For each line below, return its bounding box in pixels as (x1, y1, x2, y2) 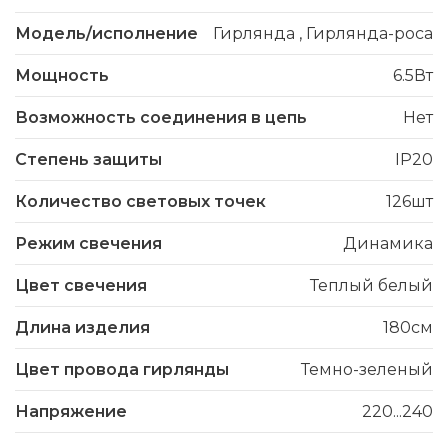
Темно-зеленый (301, 360, 433, 380)
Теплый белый (310, 276, 433, 296)
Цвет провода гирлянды (15, 360, 229, 380)
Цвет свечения (15, 276, 147, 296)
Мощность (15, 66, 109, 86)
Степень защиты (15, 150, 162, 170)
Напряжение (15, 402, 127, 422)
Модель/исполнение (15, 24, 198, 44)
